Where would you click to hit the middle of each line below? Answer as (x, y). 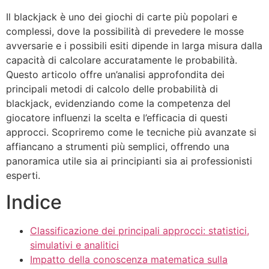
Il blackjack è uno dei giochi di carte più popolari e (122, 17)
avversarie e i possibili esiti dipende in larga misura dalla (134, 46)
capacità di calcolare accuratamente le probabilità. (122, 60)
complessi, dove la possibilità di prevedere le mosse (125, 31)
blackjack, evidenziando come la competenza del (118, 103)
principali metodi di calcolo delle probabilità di (112, 89)
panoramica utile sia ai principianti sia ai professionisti (129, 161)
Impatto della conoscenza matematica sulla (129, 260)
